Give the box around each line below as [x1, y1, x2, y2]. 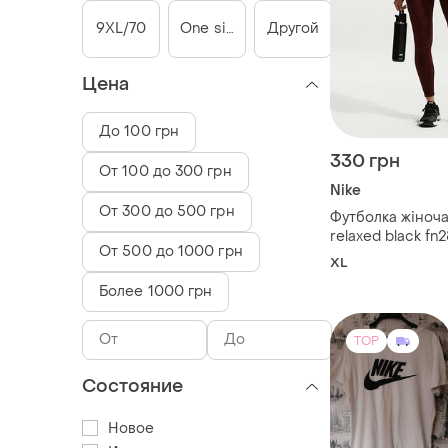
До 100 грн [99, 121, 179, 141]
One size [180, 18, 242, 38]
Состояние [82, 374, 183, 398]
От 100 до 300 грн [99, 161, 232, 181]
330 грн [330, 150, 400, 174]
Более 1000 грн [99, 281, 213, 301]
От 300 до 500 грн [99, 201, 235, 221]
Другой [266, 18, 320, 38]
